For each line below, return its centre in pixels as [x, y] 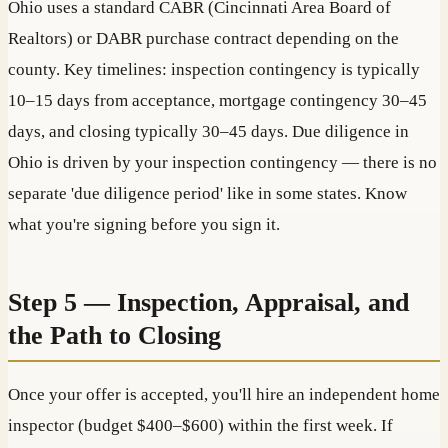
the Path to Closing [114, 336]
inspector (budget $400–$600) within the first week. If [200, 425]
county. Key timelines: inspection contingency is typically [214, 70]
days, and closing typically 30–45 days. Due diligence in [208, 132]
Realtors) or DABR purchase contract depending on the [203, 39]
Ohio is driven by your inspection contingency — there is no [222, 163]
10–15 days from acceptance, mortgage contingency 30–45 [217, 101]
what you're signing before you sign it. [144, 225]
